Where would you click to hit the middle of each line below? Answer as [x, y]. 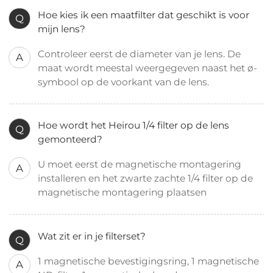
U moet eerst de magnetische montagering [140, 165]
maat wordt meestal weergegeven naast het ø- [148, 68]
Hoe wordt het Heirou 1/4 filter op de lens [134, 126]
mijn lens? [62, 29]
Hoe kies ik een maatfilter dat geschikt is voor [144, 15]
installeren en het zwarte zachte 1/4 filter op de [146, 179]
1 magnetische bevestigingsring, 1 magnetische [149, 261]
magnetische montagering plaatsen [124, 193]
